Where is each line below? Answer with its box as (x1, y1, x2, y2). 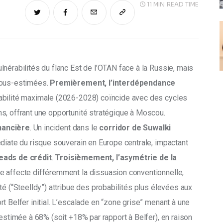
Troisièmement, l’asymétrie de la (55, 153, 179, 162)
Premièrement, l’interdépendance (50, 78, 178, 88)
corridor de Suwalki (99, 123, 171, 132)
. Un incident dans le (29, 123, 100, 132)
